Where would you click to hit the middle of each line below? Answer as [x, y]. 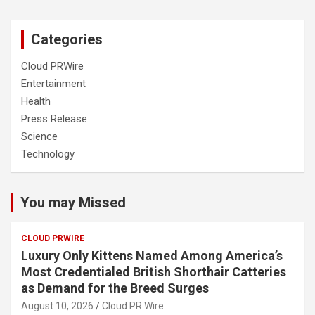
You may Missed [73, 203]
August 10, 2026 [57, 306]
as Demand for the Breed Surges [115, 288]
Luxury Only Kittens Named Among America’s [152, 256]
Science [39, 137]
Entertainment [53, 84]
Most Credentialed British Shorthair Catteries [154, 272]
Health [36, 102]
